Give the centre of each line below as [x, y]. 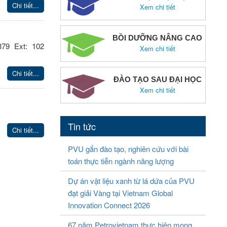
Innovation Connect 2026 [109, 205]
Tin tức [82, 126]
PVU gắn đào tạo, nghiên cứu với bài [128, 149]
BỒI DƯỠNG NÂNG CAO [158, 38]
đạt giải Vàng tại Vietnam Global [120, 193]
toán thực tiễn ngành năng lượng [121, 161]
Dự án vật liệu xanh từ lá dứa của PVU [131, 181]
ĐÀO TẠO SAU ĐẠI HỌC [157, 79]
